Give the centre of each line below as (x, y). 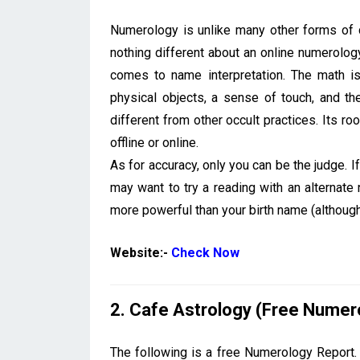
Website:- (141, 253)
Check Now (205, 253)
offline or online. (154, 143)
